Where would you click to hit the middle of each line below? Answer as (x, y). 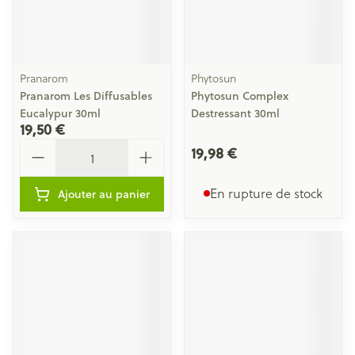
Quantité (46, 145)
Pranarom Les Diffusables (86, 96)
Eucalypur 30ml (60, 113)
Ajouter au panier (104, 194)
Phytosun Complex (240, 96)
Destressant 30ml (235, 113)
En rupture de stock (266, 193)
